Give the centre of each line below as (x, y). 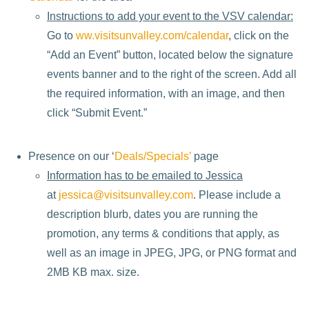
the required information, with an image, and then (166, 94)
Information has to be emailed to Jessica (144, 175)
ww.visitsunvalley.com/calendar (152, 36)
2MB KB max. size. (93, 272)
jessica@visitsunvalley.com (126, 195)
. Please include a (237, 195)
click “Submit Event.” (97, 113)
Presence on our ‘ (72, 156)
